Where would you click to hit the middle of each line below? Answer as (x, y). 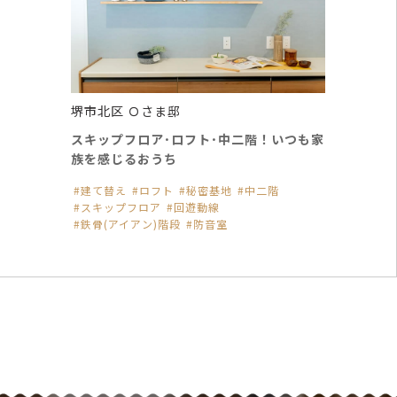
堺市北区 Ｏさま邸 (126, 110)
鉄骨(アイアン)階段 (131, 223)
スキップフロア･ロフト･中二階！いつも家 (198, 139)
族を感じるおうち (124, 158)
